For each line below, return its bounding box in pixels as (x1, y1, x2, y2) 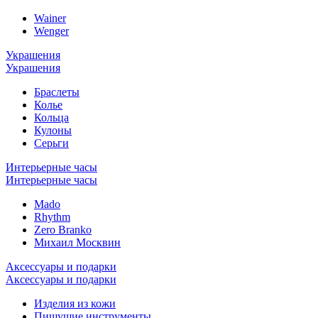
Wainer (34, 12, 66, 25)
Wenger (34, 25, 69, 38)
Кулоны (34, 124, 72, 137)
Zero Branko (34, 224, 92, 236)
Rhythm (34, 211, 70, 224)
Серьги (34, 137, 69, 150)
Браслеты (34, 86, 79, 99)
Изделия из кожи (34, 297, 116, 310)
